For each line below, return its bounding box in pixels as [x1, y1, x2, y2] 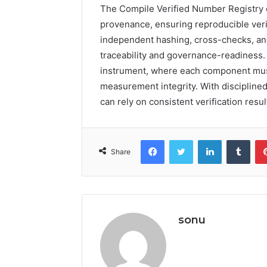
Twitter [193, 134, 219, 144]
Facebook [164, 134, 200, 144]
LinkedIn [221, 134, 252, 144]
